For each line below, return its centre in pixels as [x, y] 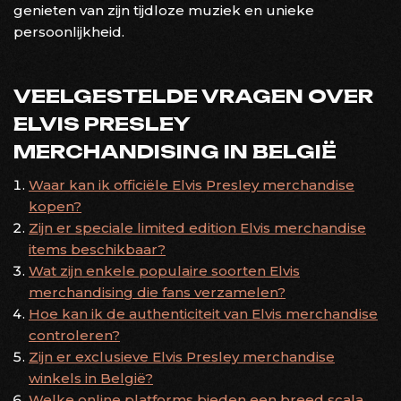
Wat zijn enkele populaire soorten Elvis [164, 270]
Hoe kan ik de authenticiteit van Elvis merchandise [203, 313]
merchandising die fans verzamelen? [157, 292]
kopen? [55, 206]
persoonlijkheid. [69, 31]
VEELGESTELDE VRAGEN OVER [193, 95]
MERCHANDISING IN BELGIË [175, 151]
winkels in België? [91, 378]
